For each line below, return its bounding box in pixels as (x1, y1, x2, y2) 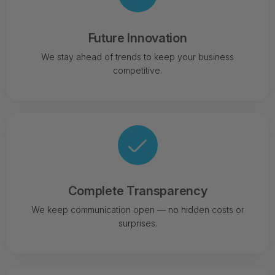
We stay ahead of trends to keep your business (41, 52, 234, 63)
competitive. (113, 65, 162, 76)
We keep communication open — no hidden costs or (31, 204, 244, 215)
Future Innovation (88, 31, 187, 46)
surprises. (118, 218, 157, 229)
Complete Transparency (68, 184, 207, 199)
